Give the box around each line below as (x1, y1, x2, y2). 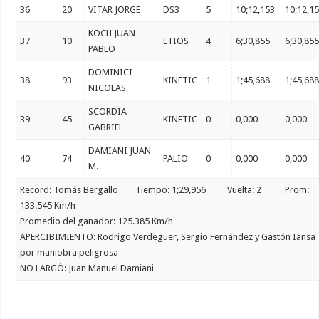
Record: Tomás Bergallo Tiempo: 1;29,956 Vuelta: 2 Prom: (20, 184, 310, 196)
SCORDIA (88, 106, 127, 117)
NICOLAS (88, 83, 127, 94)
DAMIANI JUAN (88, 145, 152, 157)
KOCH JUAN (88, 28, 136, 39)
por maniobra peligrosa (20, 247, 119, 258)
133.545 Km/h (20, 200, 76, 211)
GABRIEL (88, 122, 124, 133)
